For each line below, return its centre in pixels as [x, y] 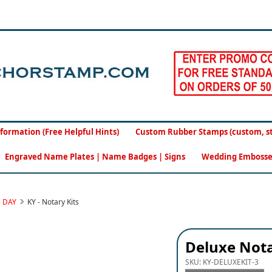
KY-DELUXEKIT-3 [231, 262]
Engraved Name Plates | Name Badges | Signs [95, 157]
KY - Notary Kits [53, 202]
